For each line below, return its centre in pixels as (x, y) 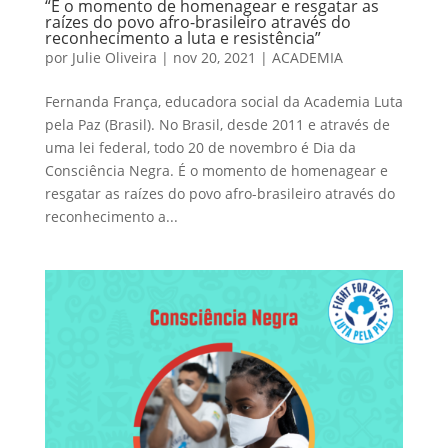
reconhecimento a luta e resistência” (182, 38)
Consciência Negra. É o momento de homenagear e (216, 171)
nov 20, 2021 (214, 58)
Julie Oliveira (114, 58)
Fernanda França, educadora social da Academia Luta (223, 102)
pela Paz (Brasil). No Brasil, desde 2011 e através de (217, 125)
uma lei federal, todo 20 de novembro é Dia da (200, 148)
